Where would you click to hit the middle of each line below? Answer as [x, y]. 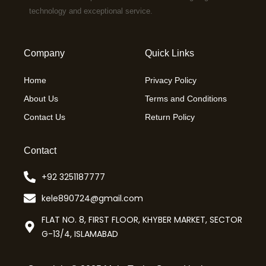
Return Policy [170, 117]
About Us [41, 98]
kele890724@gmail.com [92, 198]
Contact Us [45, 117]
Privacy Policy [171, 80]
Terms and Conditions [186, 98]
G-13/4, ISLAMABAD [80, 234]
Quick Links [170, 53]
